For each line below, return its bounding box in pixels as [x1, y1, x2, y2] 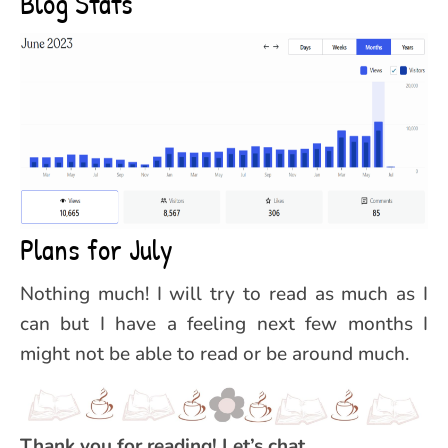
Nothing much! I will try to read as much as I [20, 280, 428, 307]
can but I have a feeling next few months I [20, 310, 428, 337]
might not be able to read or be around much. [20, 340, 409, 367]
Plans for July [20, 228, 173, 269]
